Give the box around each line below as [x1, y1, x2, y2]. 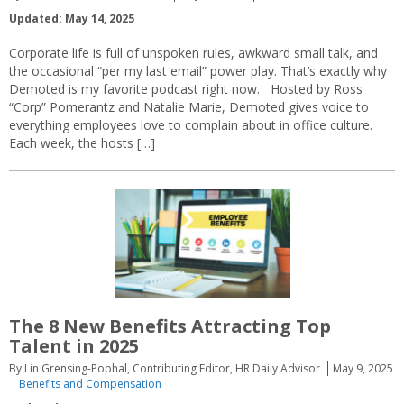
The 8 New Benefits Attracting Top [9, 314, 331, 339]
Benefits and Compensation [19, 376, 161, 392]
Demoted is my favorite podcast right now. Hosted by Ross [9, 79, 363, 97]
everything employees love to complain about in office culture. [9, 115, 376, 133]
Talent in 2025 [9, 334, 143, 359]
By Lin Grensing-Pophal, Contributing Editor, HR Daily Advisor [9, 361, 320, 377]
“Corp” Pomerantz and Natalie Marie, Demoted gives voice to [9, 97, 369, 115]
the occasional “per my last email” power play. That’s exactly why [9, 61, 387, 79]
